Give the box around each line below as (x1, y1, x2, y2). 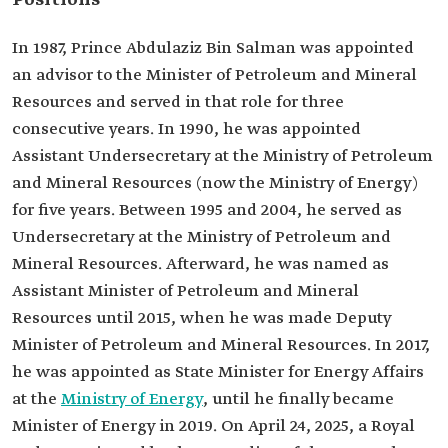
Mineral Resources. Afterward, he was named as (12, 254, 389, 275)
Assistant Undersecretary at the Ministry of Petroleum (12, 146, 433, 167)
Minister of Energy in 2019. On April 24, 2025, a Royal (12, 416, 415, 437)
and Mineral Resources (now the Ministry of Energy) (12, 173, 418, 194)
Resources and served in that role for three (12, 92, 344, 113)
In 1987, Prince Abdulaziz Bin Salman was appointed (12, 38, 414, 59)
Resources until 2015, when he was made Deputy (12, 308, 391, 329)
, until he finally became (203, 389, 394, 410)
